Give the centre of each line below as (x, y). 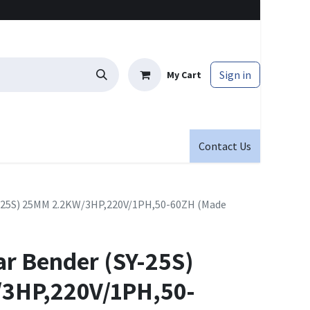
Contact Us (225, 146)
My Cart (184, 74)
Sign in (235, 75)
